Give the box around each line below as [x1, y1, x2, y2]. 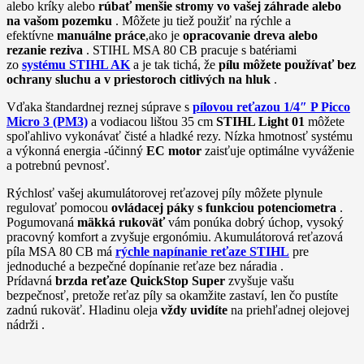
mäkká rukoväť [77, 214, 165, 229]
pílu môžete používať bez [219, 57, 356, 71]
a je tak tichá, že [130, 57, 219, 71]
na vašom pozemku [6, 13, 112, 28]
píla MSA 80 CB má [6, 244, 115, 258]
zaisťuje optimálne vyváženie [201, 143, 354, 158]
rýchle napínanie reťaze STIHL [115, 244, 289, 258]
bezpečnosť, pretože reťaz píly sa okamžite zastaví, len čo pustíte [6, 288, 338, 302]
